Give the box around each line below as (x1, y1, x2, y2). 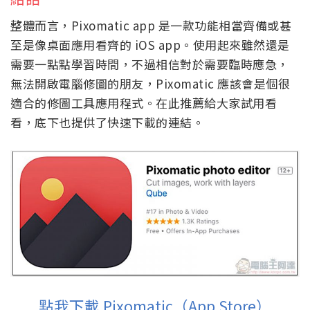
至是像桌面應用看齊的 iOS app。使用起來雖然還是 (10, 35, 290, 53)
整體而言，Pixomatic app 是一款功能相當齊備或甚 (10, 16, 291, 34)
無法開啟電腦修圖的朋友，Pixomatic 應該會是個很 (10, 74, 290, 92)
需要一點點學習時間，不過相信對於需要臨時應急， (10, 55, 289, 73)
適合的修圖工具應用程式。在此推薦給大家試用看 (10, 93, 277, 111)
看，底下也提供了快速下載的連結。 (10, 113, 204, 131)
